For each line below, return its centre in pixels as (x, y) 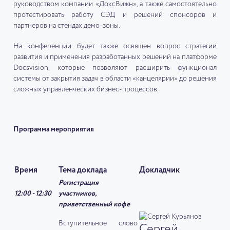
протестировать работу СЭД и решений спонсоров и (115, 15)
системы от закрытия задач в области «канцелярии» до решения (115, 78)
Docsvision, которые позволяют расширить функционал (115, 68)
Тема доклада (83, 171)
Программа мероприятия (54, 129)
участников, (78, 194)
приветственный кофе (94, 205)
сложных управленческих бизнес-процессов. (86, 89)
